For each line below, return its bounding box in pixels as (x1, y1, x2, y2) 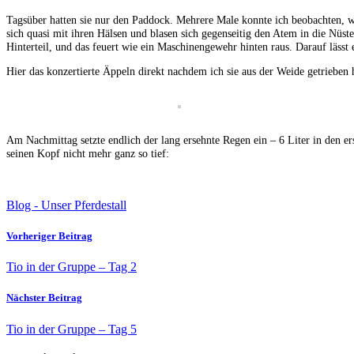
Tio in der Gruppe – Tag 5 (6, 322, 137, 336)
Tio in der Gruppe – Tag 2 (6, 260, 137, 274)
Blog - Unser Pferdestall (6, 198, 126, 212)
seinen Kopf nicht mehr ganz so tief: (6, 147, 169, 160)
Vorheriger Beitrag (6, 229, 92, 242)
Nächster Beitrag (6, 292, 82, 304)
